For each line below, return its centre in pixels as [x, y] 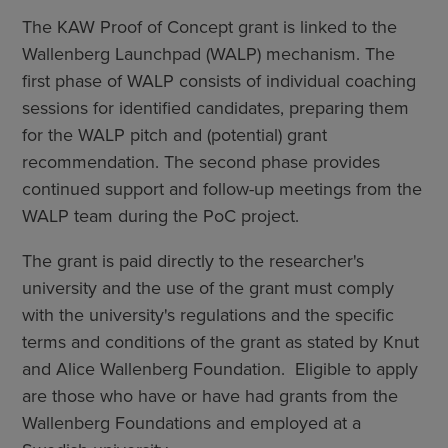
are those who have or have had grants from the [210, 395]
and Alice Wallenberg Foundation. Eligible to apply [220, 368]
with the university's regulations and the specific [208, 314]
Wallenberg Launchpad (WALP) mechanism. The [208, 53]
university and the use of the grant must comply [208, 287]
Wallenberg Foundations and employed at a [191, 422]
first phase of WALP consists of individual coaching [219, 80]
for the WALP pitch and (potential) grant [174, 134]
